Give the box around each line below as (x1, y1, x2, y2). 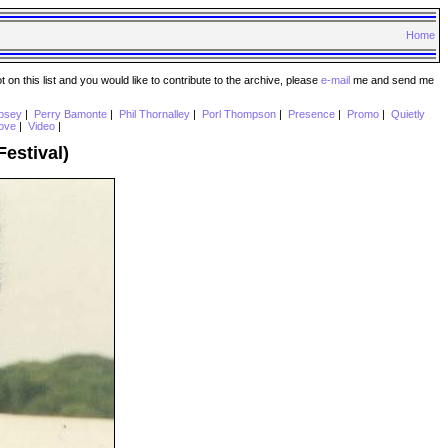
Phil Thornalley (118, 108, 190, 121)
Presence (287, 108, 335, 121)
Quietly (390, 108, 425, 121)
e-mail (320, 73, 350, 86)
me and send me (349, 73, 434, 86)
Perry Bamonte (33, 108, 107, 121)
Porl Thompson (201, 108, 276, 121)
